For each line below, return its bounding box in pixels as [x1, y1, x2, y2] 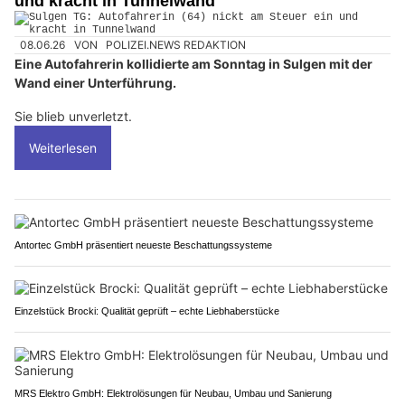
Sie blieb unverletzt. [14, 108, 132, 125]
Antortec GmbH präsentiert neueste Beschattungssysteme [14, 240, 272, 251]
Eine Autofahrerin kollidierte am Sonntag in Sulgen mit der [14, 56, 372, 72]
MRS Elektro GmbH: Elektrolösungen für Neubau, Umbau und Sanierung [14, 388, 332, 400]
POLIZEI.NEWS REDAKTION [106, 37, 247, 52]
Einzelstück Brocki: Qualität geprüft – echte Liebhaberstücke [14, 306, 279, 317]
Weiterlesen [29, 140, 97, 156]
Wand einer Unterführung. [14, 75, 176, 91]
